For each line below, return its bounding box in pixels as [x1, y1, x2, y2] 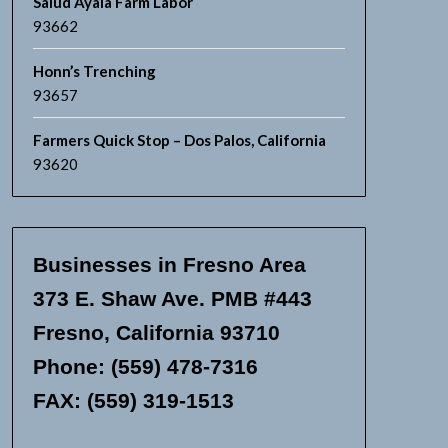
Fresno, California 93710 [32, 321, 280, 344]
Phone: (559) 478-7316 [32, 355, 258, 378]
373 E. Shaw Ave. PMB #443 [32, 287, 312, 310]
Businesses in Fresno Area [32, 253, 306, 276]
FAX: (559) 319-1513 [32, 389, 234, 412]
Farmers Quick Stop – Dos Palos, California [32, 131, 326, 149]
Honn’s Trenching [32, 62, 156, 80]
